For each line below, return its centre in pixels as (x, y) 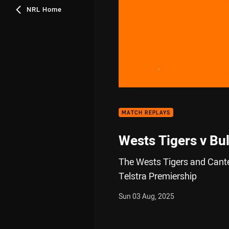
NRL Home (44, 9)
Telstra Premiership (158, 176)
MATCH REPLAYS (146, 112)
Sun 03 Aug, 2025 (146, 196)
